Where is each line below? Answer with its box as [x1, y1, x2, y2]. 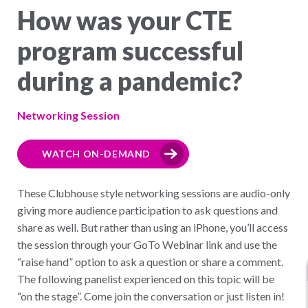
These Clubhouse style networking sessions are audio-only [17, 186, 290, 199]
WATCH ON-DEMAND [42, 148, 151, 159]
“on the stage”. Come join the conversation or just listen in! [17, 289, 285, 302]
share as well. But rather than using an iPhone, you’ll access [17, 221, 288, 234]
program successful [17, 35, 243, 66]
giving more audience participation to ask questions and [17, 203, 278, 217]
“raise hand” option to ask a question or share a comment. [17, 255, 283, 268]
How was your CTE [17, 5, 232, 36]
